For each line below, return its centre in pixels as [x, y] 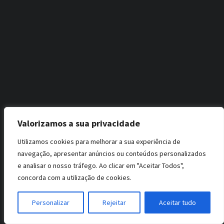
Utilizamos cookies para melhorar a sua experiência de [99, 141]
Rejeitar [114, 202]
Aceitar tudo [177, 202]
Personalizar [51, 202]
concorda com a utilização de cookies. [74, 177]
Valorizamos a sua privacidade [79, 123]
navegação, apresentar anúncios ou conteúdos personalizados [112, 153]
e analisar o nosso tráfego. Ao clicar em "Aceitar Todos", [101, 165]
